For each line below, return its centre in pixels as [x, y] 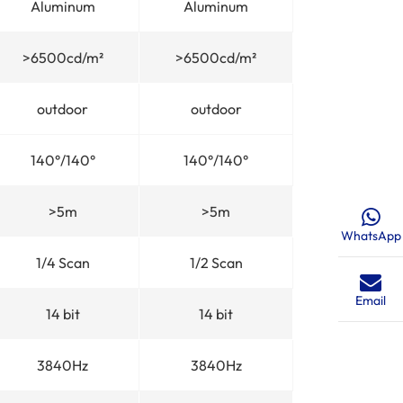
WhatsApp [371, 235]
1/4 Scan [63, 262]
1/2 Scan [216, 262]
